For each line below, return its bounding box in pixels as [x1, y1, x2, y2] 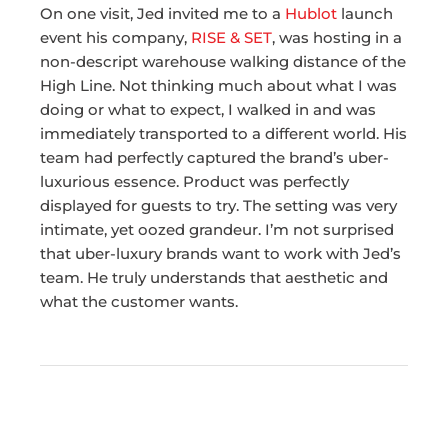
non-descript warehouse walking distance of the [40, 52, 406, 72]
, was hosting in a [272, 28, 402, 48]
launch [337, 4, 393, 24]
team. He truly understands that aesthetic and [40, 268, 388, 288]
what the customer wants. [40, 292, 238, 312]
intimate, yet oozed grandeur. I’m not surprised [40, 220, 394, 240]
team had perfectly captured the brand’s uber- [40, 148, 389, 168]
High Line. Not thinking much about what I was [40, 76, 397, 96]
